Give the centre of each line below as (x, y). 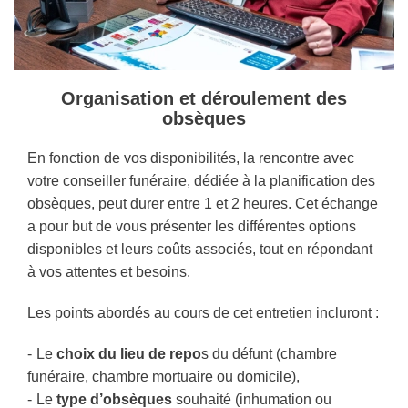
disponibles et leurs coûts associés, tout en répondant (200, 249)
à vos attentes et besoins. (109, 271)
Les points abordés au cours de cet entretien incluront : (203, 312)
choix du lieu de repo (129, 353)
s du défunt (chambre (269, 353)
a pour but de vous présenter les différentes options (192, 226)
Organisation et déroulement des (204, 98)
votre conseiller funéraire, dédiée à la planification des (201, 180)
